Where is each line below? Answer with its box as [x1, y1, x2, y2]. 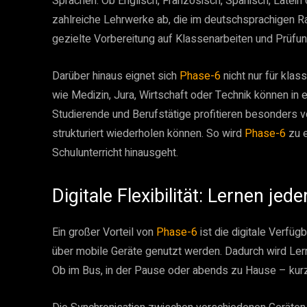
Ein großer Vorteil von [52, 224, 156, 241]
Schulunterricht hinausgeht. [52, 145, 178, 161]
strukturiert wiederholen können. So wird [52, 125, 245, 142]
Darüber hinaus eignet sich [52, 68, 180, 84]
